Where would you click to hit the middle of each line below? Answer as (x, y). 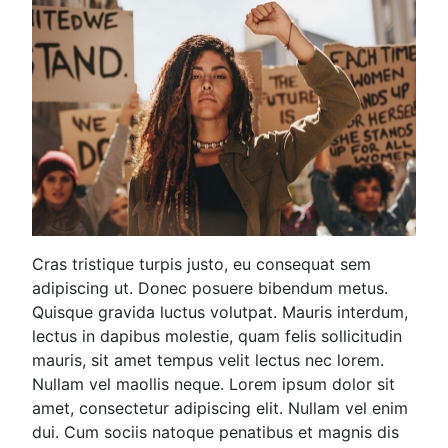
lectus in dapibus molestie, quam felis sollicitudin (217, 336)
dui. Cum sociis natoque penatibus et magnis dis (216, 432)
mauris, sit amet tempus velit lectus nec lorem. (208, 360)
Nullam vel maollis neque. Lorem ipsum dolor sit (214, 384)
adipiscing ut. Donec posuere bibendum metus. (210, 288)
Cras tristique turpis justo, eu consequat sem (202, 264)
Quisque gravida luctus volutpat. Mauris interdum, (220, 312)
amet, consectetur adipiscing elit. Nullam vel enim (220, 408)
